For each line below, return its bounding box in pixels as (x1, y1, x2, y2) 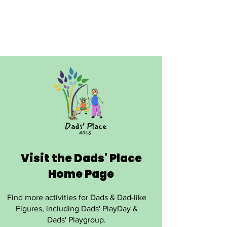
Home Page (48, 166, 114, 182)
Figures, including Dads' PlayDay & (15, 204, 138, 213)
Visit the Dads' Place (20, 150, 142, 166)
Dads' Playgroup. (47, 215, 106, 224)
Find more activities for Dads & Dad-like (7, 193, 146, 202)
